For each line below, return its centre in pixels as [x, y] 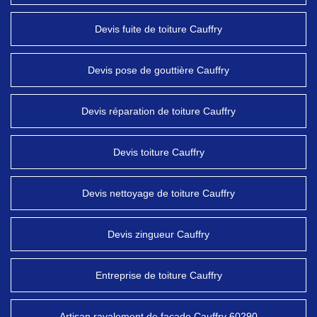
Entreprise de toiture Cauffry [158, 275]
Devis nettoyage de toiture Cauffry [158, 193]
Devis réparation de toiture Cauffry [158, 111]
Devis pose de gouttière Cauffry [158, 70]
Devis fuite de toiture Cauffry [158, 29]
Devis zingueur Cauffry [158, 234]
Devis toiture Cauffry [158, 152]
